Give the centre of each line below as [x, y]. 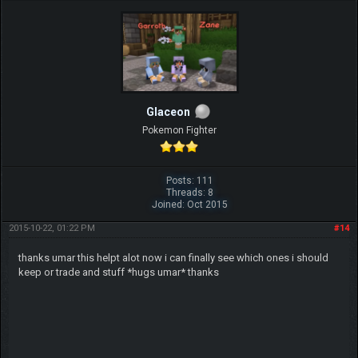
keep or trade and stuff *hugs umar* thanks [118, 272]
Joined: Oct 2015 [189, 204]
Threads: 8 [189, 192]
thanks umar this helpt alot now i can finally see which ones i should [173, 257]
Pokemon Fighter [179, 130]
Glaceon [168, 111]
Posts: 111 [189, 180]
